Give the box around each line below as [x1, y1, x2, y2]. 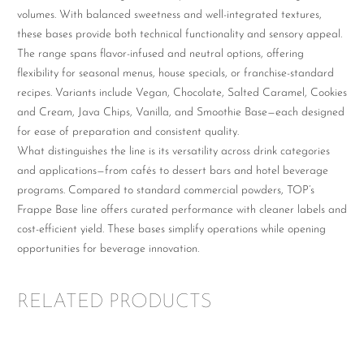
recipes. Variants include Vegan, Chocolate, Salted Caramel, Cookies [17, 87, 347, 100]
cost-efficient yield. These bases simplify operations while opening [17, 223, 326, 236]
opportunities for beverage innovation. [17, 243, 199, 256]
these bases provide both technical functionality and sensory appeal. [17, 28, 342, 41]
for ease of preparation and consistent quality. [17, 126, 239, 139]
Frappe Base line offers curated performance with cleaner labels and [17, 204, 347, 217]
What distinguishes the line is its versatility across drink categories [17, 145, 330, 158]
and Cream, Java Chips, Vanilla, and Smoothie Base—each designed [17, 106, 344, 119]
